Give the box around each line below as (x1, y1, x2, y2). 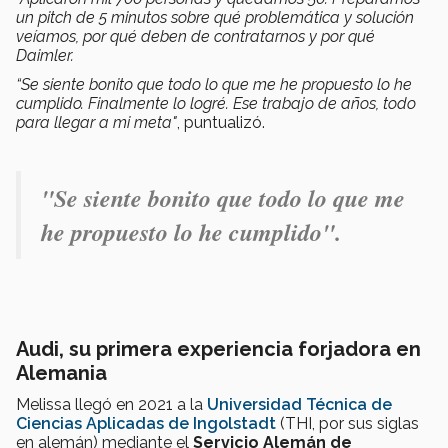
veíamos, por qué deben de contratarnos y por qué (16, 27, 375, 47)
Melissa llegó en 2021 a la (16, 395, 207, 415)
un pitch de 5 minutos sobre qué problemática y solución (16, 8, 414, 28)
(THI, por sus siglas (276, 414, 419, 434)
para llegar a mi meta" (16, 113, 177, 133)
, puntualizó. (177, 113, 265, 133)
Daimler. (16, 46, 74, 66)
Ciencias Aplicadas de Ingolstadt (16, 414, 276, 434)
